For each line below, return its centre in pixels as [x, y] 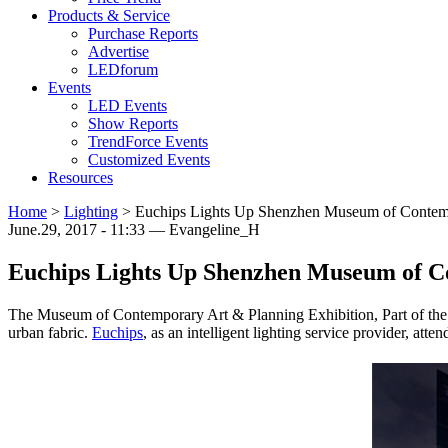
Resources [80, 178]
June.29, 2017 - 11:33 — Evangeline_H [134, 230]
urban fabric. [50, 333]
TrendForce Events [148, 142]
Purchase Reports [143, 34]
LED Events [127, 106]
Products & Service [109, 16]
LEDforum [123, 70]
